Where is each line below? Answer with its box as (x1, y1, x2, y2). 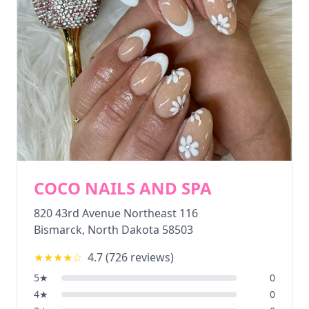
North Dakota (88, 222, 159, 237)
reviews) (128, 250, 174, 265)
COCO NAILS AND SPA (34, 177, 212, 199)
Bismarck (34, 222, 82, 237)
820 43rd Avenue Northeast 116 (34, 206, 198, 221)
